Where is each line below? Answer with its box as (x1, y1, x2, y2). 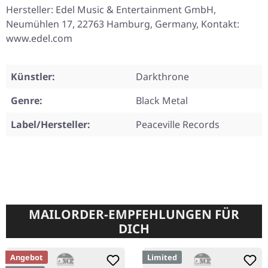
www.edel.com (6, 32, 72, 45)
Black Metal (136, 94, 188, 108)
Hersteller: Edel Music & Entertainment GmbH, (6, 3, 216, 17)
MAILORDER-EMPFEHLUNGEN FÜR (29, 206, 239, 223)
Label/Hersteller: (11, 118, 90, 132)
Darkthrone (136, 70, 189, 84)
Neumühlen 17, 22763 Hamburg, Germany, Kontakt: (6, 17, 239, 31)
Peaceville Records (136, 118, 220, 132)
